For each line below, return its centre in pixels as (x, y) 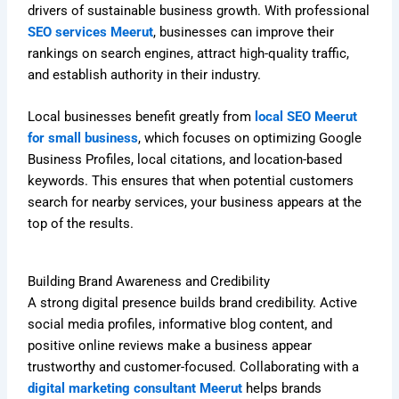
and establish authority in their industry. (145, 74)
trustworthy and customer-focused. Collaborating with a (194, 367)
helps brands (282, 389)
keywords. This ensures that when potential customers (191, 180)
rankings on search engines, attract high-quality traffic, (189, 53)
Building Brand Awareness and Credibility (149, 282)
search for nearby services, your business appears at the (195, 202)
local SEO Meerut (306, 116)
